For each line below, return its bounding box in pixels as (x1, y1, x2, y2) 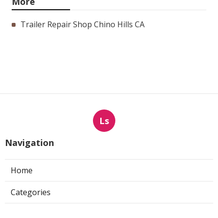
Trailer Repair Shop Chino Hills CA (20, 18, 145, 30)
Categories (11, 186, 51, 198)
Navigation (5, 136, 54, 148)
